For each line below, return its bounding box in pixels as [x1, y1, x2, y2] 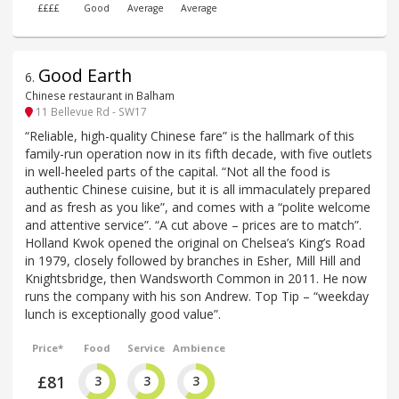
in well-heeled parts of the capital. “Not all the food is [25, 162, 330, 180]
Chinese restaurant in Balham [25, 88, 175, 103]
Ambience [172, 340, 225, 354]
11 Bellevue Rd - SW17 [33, 104, 147, 119]
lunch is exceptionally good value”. [25, 305, 221, 322]
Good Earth [38, 62, 132, 87]
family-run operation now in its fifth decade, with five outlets [25, 144, 372, 162]
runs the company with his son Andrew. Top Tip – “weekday [25, 287, 369, 305]
